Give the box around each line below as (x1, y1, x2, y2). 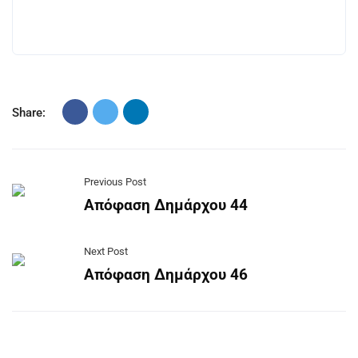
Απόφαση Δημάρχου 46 (84, 265, 248, 284)
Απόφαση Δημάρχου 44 (84, 196, 248, 214)
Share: (12, 105, 46, 120)
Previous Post (84, 176, 146, 188)
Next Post (84, 245, 128, 257)
